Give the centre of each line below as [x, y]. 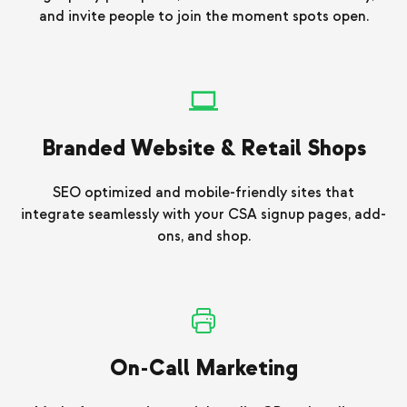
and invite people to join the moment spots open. [203, 17]
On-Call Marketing [203, 369]
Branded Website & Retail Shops [203, 149]
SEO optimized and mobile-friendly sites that [203, 193]
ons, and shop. [203, 237]
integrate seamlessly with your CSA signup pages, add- [203, 215]
